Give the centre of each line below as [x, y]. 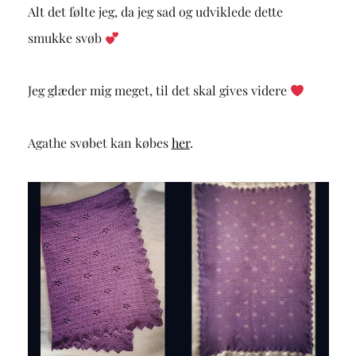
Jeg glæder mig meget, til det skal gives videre [159, 91]
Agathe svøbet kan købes [99, 143]
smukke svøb [66, 38]
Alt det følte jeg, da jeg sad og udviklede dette [155, 12]
